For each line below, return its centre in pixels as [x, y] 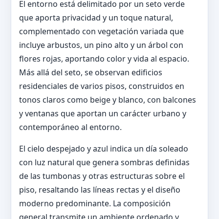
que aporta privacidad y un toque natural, [96, 18]
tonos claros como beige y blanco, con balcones [108, 100]
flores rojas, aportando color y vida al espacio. [104, 59]
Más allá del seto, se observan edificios [91, 72]
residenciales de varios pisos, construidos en [102, 86]
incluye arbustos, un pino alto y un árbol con [101, 45]
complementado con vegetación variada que [101, 31]
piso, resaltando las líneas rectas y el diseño [100, 190]
